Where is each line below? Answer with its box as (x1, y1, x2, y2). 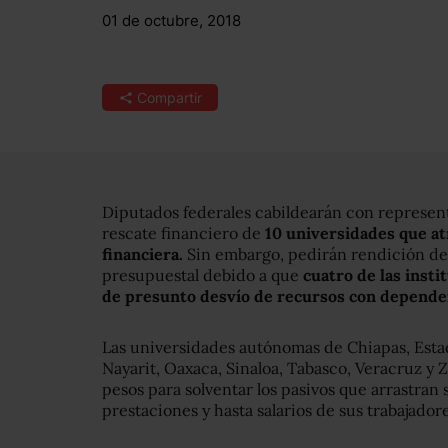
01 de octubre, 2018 (102, 11, 241, 30)
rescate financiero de (102, 223, 265, 243)
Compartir (136, 89, 202, 106)
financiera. (102, 244, 183, 264)
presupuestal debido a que (102, 265, 303, 285)
